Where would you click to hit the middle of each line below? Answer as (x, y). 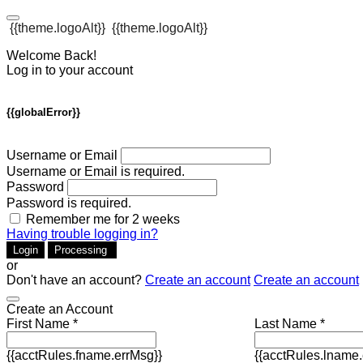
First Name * (42, 324)
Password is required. (69, 203)
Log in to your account (70, 70)
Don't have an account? (76, 280)
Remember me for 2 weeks (103, 220)
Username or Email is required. (96, 172)
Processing (82, 250)
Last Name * (289, 324)
